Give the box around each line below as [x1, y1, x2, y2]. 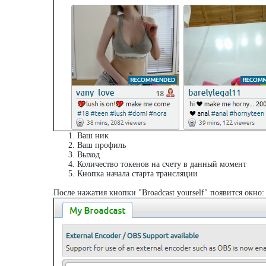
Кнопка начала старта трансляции [77, 169, 198, 178]
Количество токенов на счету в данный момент [77, 160, 246, 169]
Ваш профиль [77, 141, 126, 150]
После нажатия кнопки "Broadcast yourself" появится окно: [53, 188, 264, 197]
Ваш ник [77, 131, 109, 140]
